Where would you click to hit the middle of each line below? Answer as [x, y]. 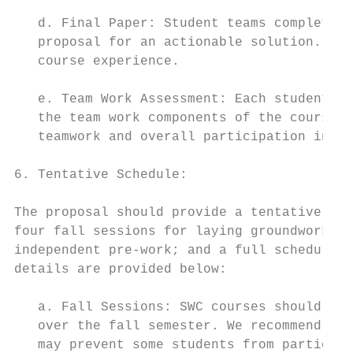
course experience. [97, 61]
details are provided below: [121, 269]
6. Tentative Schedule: [101, 175]
